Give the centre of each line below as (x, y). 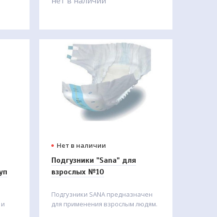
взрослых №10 (78, 172)
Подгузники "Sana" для (94, 160)
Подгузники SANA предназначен (102, 194)
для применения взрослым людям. (104, 204)
